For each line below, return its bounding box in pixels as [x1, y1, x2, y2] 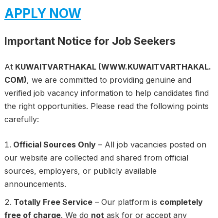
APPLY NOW [4, 6, 81, 21]
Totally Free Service [13, 197, 92, 207]
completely [159, 197, 203, 207]
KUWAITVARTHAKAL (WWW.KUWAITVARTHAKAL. [15, 62, 211, 72]
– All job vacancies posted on [95, 140, 206, 150]
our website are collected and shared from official [4, 153, 188, 163]
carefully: [4, 114, 39, 125]
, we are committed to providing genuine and [26, 75, 191, 85]
